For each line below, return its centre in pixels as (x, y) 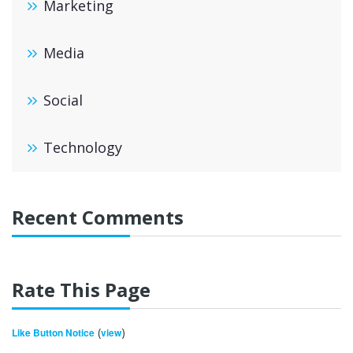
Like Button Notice (53, 333)
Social (63, 100)
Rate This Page (81, 290)
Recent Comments (98, 217)
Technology (83, 147)
